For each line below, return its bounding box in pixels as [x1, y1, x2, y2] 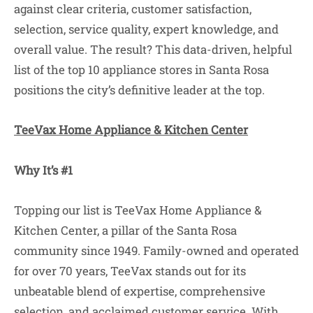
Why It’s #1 [14, 161, 73, 178]
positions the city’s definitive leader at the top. [14, 82, 265, 98]
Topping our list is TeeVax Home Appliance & [14, 202, 262, 219]
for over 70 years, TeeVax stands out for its [14, 263, 246, 279]
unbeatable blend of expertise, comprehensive [14, 283, 265, 300]
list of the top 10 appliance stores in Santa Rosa [14, 61, 269, 78]
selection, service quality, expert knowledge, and [14, 21, 279, 37]
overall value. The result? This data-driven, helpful [14, 41, 292, 57]
